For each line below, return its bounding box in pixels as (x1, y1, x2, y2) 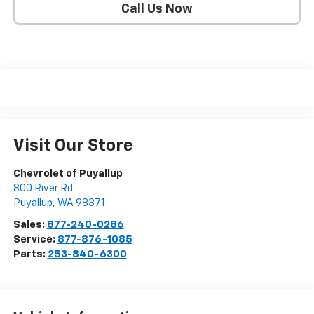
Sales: (13, 219, 47, 230)
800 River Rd (13, 182, 73, 193)
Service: (13, 233, 57, 245)
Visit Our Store (13, 137, 133, 154)
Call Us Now (121, 3, 193, 16)
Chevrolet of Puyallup (13, 168, 123, 179)
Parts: (13, 248, 48, 259)
